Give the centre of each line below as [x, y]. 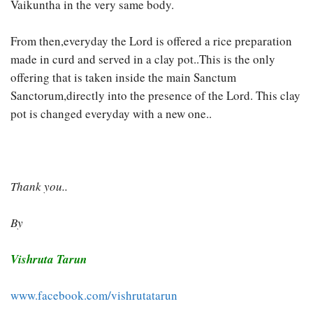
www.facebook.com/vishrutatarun [94, 296]
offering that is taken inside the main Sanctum [123, 78]
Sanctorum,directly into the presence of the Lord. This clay [155, 96]
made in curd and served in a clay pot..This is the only [143, 59]
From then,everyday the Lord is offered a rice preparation [151, 41]
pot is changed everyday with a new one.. [111, 114]
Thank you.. [39, 187]
